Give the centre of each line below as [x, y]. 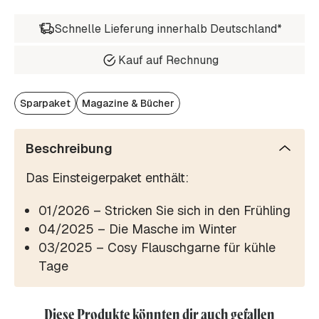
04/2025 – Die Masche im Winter [138, 229]
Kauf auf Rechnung [168, 60]
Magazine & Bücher [128, 104]
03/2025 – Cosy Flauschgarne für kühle [157, 248]
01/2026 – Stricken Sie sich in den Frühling [164, 211]
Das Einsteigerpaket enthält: [107, 178]
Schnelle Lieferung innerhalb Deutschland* [168, 28]
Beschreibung [69, 149]
